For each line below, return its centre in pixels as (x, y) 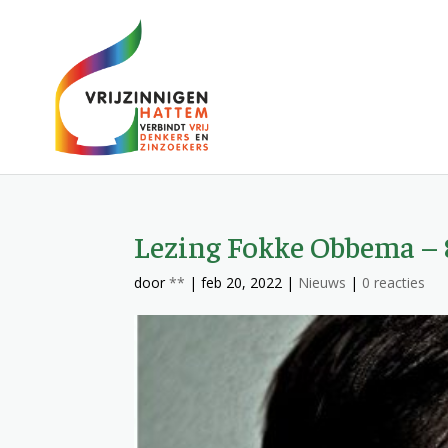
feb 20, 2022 (242, 282)
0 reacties (394, 282)
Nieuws (322, 282)
